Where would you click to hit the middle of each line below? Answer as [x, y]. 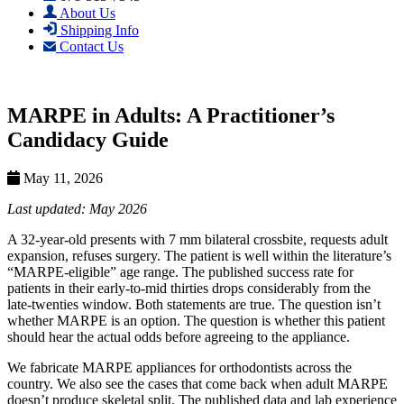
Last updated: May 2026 [77, 208]
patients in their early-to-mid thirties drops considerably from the [189, 288]
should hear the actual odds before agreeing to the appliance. [179, 336]
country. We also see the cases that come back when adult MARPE [197, 383]
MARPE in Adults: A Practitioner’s [171, 115]
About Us [86, 13]
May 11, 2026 [61, 178]
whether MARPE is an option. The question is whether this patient [196, 320]
